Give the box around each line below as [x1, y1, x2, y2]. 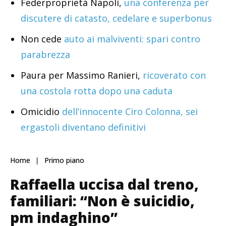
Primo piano [44, 155, 84, 165]
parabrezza [21, 48, 70, 61]
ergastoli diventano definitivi [21, 121, 146, 134]
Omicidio [21, 105, 60, 118]
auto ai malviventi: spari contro [62, 33, 200, 45]
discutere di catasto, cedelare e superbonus [21, 12, 212, 25]
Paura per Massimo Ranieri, [21, 69, 143, 82]
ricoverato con [143, 69, 206, 82]
